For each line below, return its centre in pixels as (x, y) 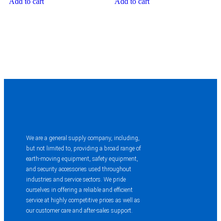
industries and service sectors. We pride (76, 180)
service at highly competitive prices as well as (83, 201)
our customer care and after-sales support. (79, 211)
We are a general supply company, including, (83, 138)
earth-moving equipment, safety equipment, (82, 159)
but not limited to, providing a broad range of (84, 149)
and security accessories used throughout (79, 169)
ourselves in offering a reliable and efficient (79, 190)
